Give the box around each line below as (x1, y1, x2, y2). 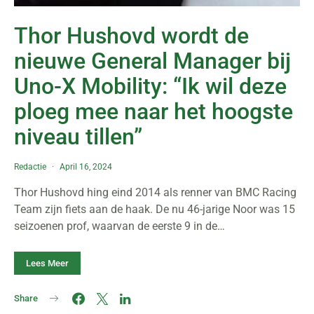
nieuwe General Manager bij (14, 48, 291, 74)
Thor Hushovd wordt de (14, 22, 249, 49)
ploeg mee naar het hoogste (14, 98, 293, 125)
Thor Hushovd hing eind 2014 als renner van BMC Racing (14, 186, 296, 199)
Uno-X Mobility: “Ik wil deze (14, 73, 287, 100)
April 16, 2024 (60, 162, 112, 172)
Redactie (14, 162, 46, 172)
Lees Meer (26, 258, 69, 268)
